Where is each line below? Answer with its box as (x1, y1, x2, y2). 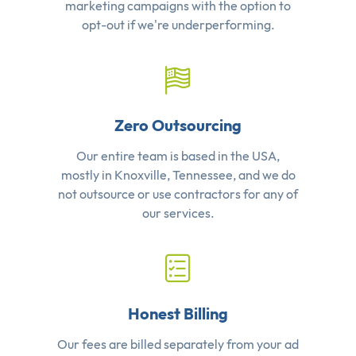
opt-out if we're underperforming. (81, 16, 275, 33)
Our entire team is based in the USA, (76, 147, 280, 164)
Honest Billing (128, 303, 228, 323)
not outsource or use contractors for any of (58, 185, 298, 202)
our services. (141, 204, 215, 221)
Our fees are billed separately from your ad (57, 335, 299, 352)
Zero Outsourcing (114, 114, 242, 135)
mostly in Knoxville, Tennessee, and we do (60, 166, 296, 183)
